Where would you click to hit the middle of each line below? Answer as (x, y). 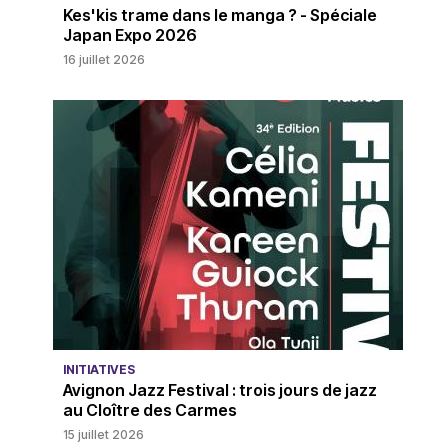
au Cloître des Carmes (149, 410)
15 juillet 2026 (103, 435)
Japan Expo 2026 (129, 35)
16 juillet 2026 (103, 60)
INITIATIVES (98, 370)
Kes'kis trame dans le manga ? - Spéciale (219, 15)
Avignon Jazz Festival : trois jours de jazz (219, 390)
